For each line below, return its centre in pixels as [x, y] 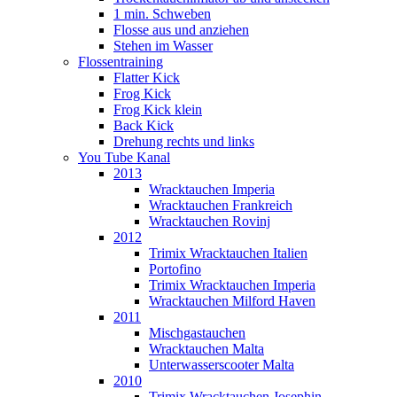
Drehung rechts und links [184, 142]
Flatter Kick [147, 78]
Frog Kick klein [158, 110]
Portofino [175, 269]
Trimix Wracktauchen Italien [228, 253]
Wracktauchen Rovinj [210, 222]
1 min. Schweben [162, 14]
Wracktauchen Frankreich [221, 206]
